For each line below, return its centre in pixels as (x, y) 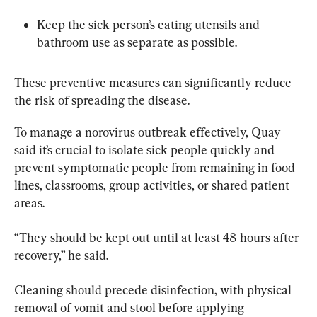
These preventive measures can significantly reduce (154, 82)
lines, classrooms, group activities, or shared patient (153, 185)
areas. (29, 202)
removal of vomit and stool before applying (131, 307)
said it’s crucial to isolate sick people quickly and (146, 149)
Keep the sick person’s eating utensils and (150, 24)
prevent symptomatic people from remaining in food (156, 167)
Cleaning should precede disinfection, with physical (154, 289)
